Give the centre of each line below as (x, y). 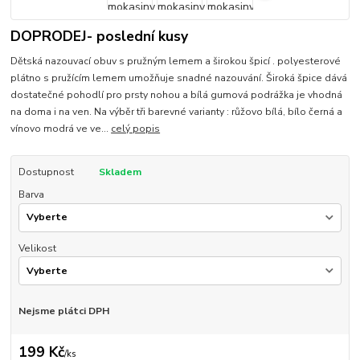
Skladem (120, 172)
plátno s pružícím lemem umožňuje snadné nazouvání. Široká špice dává (179, 78)
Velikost (37, 248)
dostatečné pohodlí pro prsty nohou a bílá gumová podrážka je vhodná (177, 94)
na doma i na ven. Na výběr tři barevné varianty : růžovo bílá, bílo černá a (177, 111)
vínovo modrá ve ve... (61, 128)
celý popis (136, 128)
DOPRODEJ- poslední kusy (100, 37)
